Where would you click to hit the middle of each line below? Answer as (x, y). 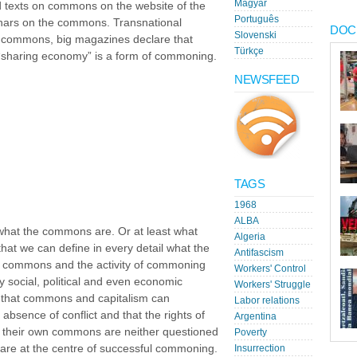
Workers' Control (270, 269)
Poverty (251, 332)
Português (257, 19)
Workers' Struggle (273, 284)
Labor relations (267, 300)
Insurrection (260, 348)
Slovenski (255, 35)
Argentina (255, 316)
